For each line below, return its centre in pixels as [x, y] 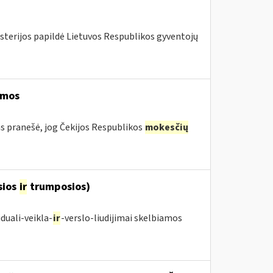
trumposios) [58, 187]
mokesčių [166, 127]
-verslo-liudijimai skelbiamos [121, 218]
